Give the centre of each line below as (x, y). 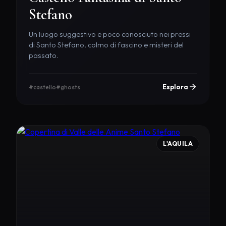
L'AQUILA (178, 144)
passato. (43, 55)
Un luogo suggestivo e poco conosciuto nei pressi (110, 34)
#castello (42, 87)
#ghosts (68, 87)
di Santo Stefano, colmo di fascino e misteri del (106, 45)
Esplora (175, 87)
